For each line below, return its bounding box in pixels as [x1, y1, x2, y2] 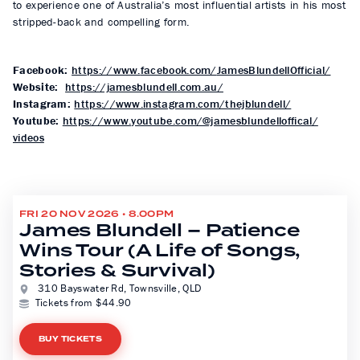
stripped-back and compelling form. [13, 14, 190, 29]
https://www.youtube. [62, 113, 175, 129]
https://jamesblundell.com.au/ [65, 80, 223, 95]
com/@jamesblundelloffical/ [174, 113, 318, 129]
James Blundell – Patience [19, 217, 300, 246]
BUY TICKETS [38, 333, 102, 346]
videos [13, 130, 44, 145]
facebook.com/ [140, 63, 217, 78]
